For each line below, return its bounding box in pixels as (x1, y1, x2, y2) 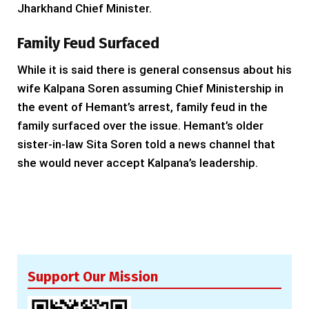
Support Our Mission (28, 268, 158, 286)
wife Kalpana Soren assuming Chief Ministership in (17, 81, 283, 96)
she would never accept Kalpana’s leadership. (17, 156, 258, 170)
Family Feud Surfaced (17, 34, 159, 52)
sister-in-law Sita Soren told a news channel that (17, 137, 275, 152)
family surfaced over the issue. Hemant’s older (17, 119, 263, 133)
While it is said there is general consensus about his (17, 63, 292, 77)
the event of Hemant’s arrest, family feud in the (17, 100, 268, 114)
